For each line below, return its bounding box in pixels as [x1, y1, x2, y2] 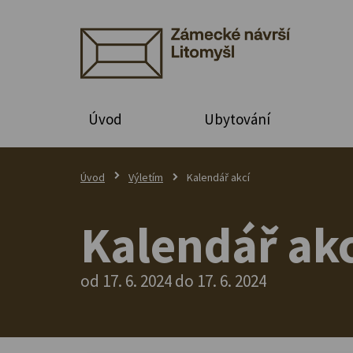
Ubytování [203, 109, 270, 128]
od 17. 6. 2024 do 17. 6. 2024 [80, 269, 266, 292]
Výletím [128, 169, 163, 184]
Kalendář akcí [187, 169, 250, 184]
